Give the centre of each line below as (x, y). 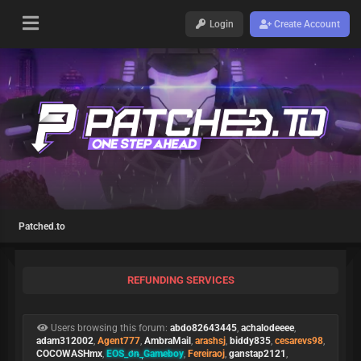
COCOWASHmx (69, 354)
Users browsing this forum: (109, 328)
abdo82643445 (203, 328)
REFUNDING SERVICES (180, 280)
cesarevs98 (299, 341)
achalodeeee (268, 328)
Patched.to (42, 226)
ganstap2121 (257, 354)
